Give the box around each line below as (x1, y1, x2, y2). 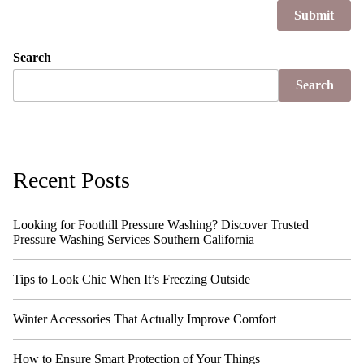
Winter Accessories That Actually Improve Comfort (13, 312, 276, 326)
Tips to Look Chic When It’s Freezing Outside (13, 272, 250, 286)
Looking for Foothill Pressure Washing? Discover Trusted (13, 218, 309, 232)
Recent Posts (13, 167, 130, 193)
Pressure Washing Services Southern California (13, 232, 254, 246)
